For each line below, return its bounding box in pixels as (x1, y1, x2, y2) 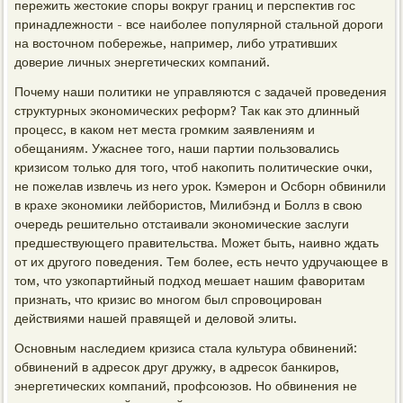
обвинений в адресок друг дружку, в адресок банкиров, (14, 360, 340, 374)
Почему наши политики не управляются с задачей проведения (14, 85, 388, 99)
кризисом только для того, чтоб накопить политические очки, (14, 160, 373, 175)
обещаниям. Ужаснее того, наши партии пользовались (14, 141, 340, 156)
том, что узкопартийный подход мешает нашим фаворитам (14, 273, 366, 288)
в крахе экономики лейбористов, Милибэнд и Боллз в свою (14, 198, 363, 212)
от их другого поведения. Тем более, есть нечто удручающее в (14, 255, 389, 269)
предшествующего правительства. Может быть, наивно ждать (14, 236, 380, 250)
